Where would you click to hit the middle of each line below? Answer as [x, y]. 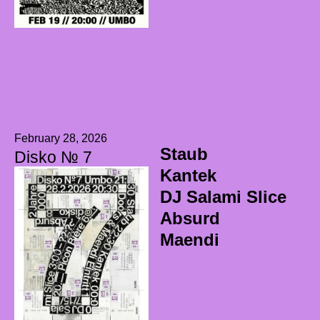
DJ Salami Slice [223, 197]
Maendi [189, 240]
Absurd [190, 219]
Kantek [188, 176]
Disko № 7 [53, 157]
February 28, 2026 [61, 139]
